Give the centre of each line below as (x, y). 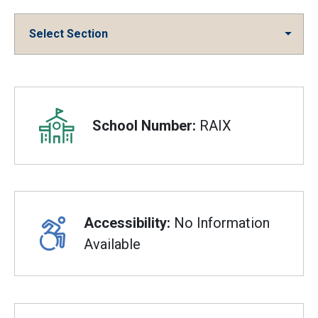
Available (113, 245)
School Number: (144, 125)
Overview (64, 93)
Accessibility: (127, 223)
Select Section (68, 34)
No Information (220, 223)
